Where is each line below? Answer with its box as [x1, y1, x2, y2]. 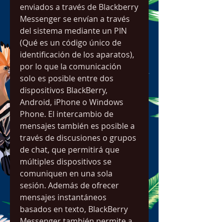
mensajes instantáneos [20, 192, 107, 203]
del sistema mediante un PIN [20, 25, 127, 36]
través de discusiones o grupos [20, 132, 136, 143]
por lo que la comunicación [20, 61, 121, 72]
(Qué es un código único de [20, 37, 121, 48]
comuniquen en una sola [20, 168, 112, 179]
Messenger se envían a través [20, 13, 130, 24]
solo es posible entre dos [20, 73, 113, 84]
